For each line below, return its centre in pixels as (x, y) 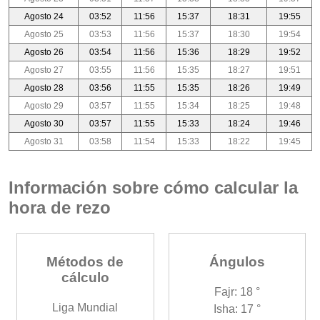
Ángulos (237, 261)
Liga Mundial (85, 307)
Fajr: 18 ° (237, 291)
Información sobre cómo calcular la (153, 188)
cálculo (85, 277)
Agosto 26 (44, 52)
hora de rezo (60, 208)
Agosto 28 (44, 88)
